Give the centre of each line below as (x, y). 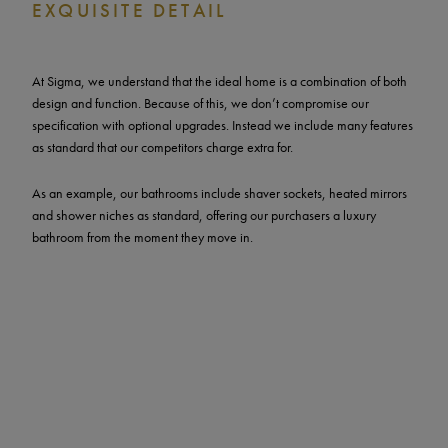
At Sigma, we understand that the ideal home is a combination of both (219, 81)
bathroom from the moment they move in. (142, 237)
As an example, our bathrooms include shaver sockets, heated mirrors (219, 193)
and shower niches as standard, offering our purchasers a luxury (204, 215)
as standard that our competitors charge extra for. (162, 147)
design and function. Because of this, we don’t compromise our (200, 103)
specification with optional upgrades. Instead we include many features (222, 125)
